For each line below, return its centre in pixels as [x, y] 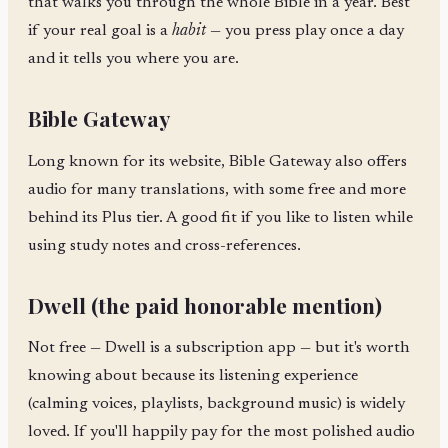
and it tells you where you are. [133, 58]
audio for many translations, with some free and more [217, 189]
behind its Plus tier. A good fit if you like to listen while [220, 217]
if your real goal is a [100, 30]
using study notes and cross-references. [164, 245]
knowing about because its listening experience [193, 376]
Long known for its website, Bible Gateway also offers [217, 161]
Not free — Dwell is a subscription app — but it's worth [219, 348]
